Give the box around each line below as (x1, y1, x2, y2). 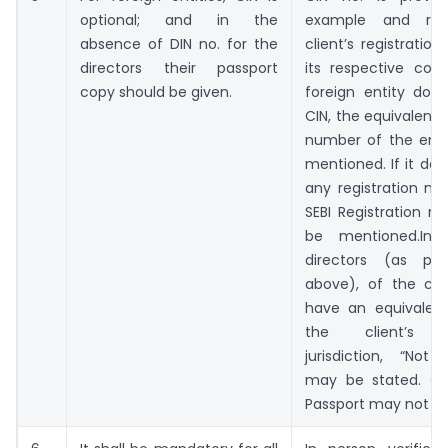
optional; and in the (80, 9, 278, 30)
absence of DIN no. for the (80, 33, 278, 54)
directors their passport (80, 57, 278, 78)
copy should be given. (80, 81, 232, 102)
